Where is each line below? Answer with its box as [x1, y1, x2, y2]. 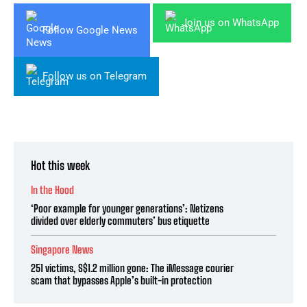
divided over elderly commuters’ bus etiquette [31, 214, 210, 228]
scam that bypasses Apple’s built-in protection [31, 274, 212, 287]
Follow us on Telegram [42, 70, 147, 83]
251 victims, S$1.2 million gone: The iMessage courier [31, 262, 234, 275]
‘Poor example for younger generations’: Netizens [31, 202, 223, 215]
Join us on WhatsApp [182, 16, 279, 29]
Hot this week [31, 158, 90, 173]
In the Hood [31, 184, 74, 197]
